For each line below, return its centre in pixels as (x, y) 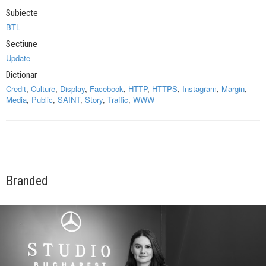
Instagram (199, 89)
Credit (16, 89)
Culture (43, 89)
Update (18, 58)
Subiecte (22, 13)
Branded (27, 181)
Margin (233, 89)
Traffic (118, 100)
